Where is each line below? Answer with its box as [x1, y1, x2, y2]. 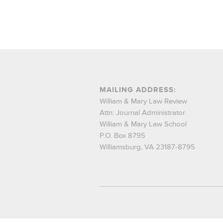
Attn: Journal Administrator [99, 108, 185, 117]
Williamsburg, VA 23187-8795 [99, 142, 195, 152]
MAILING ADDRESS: [99, 85, 176, 95]
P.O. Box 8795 [99, 131, 145, 140]
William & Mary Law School [99, 119, 187, 129]
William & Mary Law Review [99, 97, 187, 106]
